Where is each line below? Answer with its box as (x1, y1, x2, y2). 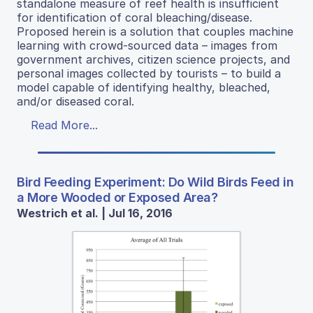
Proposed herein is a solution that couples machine (17, 24, 293, 39)
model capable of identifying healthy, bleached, (17, 80, 270, 95)
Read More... (31, 118, 98, 133)
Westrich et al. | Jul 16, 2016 (17, 206, 173, 221)
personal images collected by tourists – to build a (17, 66, 281, 81)
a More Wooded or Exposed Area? (17, 190, 218, 205)
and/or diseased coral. (17, 94, 134, 109)
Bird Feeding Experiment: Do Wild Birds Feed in (17, 175, 294, 190)
